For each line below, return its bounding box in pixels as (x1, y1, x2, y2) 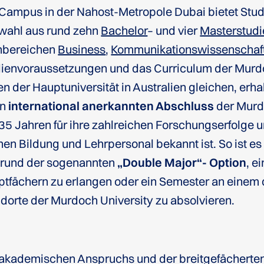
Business (58, 42, 106, 57)
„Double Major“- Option (117, 155, 247, 170)
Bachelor (101, 23, 148, 38)
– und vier (147, 23, 198, 38)
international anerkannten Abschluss (8, 98, 214, 113)
